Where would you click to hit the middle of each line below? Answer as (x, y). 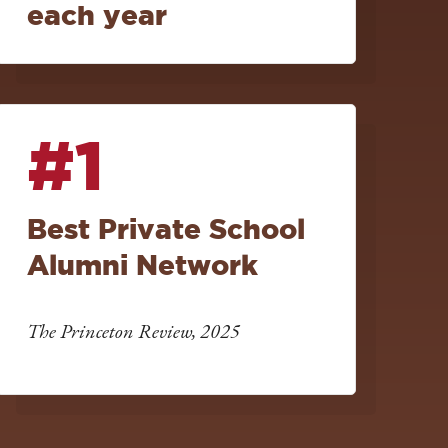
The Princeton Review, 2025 (133, 331)
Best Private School (166, 229)
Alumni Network (142, 265)
